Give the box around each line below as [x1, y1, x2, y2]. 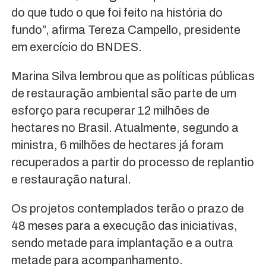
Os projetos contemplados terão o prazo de [11, 201, 244, 215]
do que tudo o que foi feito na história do [11, 5, 223, 19]
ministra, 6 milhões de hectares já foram [11, 138, 223, 151]
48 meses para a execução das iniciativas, [11, 218, 237, 232]
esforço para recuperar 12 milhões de [11, 103, 210, 117]
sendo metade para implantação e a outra [11, 236, 233, 249]
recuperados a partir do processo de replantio [11, 155, 254, 169]
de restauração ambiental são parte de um [11, 86, 236, 100]
